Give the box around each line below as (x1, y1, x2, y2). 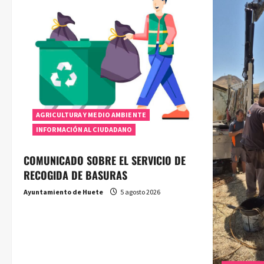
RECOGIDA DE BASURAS (24, 167, 127, 183)
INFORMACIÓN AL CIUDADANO (36, 124, 133, 134)
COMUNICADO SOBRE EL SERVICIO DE (24, 152, 186, 168)
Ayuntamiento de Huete (24, 187, 103, 196)
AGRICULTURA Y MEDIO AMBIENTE (36, 110, 146, 119)
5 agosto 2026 (119, 187, 160, 196)
